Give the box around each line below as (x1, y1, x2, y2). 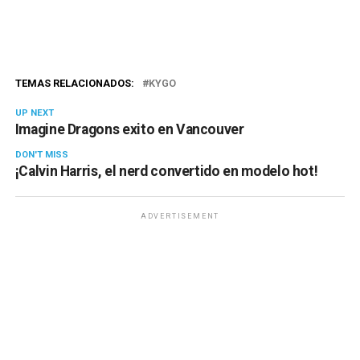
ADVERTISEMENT (140, 211, 220, 220)
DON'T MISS (14, 149, 68, 160)
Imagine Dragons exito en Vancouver (14, 121, 244, 137)
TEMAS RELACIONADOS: (14, 76, 134, 89)
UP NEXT (14, 107, 54, 118)
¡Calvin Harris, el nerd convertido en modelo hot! (14, 162, 318, 179)
